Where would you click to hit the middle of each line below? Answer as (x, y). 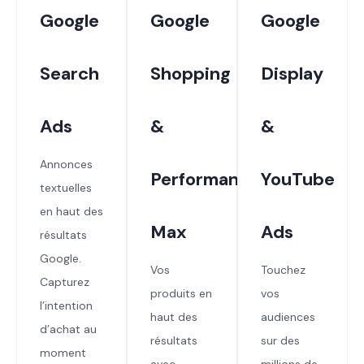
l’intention (66, 305)
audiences (288, 316)
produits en (181, 293)
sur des (280, 340)
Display (292, 73)
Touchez (283, 269)
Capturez (65, 282)
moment (63, 352)
